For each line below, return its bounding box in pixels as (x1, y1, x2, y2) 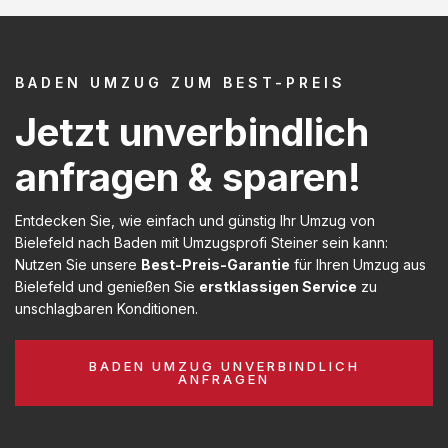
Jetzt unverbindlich (15, 108, 369, 155)
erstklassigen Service (199, 277, 357, 295)
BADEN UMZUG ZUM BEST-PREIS (15, 73, 346, 91)
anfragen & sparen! (15, 153, 361, 200)
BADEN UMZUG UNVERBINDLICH (88, 357, 360, 374)
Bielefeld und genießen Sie (15, 277, 199, 295)
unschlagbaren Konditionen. (15, 299, 198, 317)
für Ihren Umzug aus (290, 255, 426, 273)
